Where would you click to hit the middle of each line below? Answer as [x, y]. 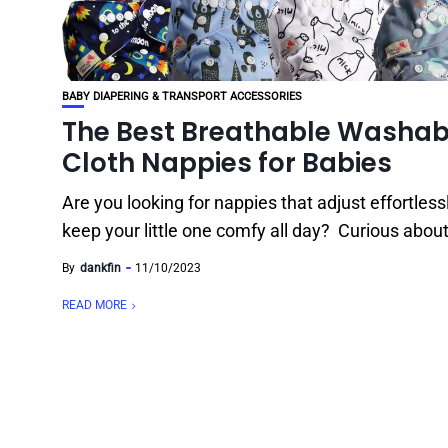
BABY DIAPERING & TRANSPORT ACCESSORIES [182, 96]
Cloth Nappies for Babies [227, 163]
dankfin [100, 268]
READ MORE [94, 305]
